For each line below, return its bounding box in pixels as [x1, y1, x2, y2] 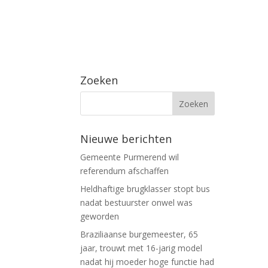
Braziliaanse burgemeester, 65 [80, 228, 199, 240]
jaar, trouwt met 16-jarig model [80, 242, 203, 254]
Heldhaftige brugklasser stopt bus [80, 182, 211, 194]
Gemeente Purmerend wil [80, 151, 179, 163]
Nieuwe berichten [80, 131, 172, 146]
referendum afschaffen [80, 165, 169, 176]
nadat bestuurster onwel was [80, 196, 193, 208]
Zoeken [80, 72, 118, 87]
